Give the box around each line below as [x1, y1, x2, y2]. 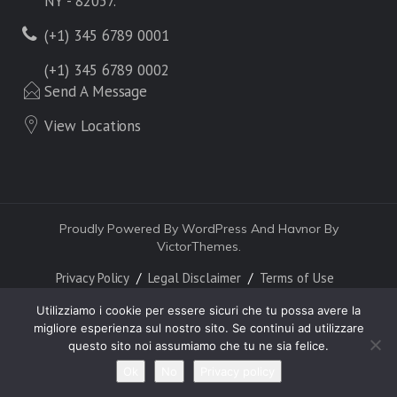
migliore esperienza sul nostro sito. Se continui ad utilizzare [33, 321, 364, 335]
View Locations [44, 116, 142, 136]
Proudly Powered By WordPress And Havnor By [58, 221, 339, 237]
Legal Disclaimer [148, 269, 241, 287]
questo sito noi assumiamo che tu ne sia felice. [68, 339, 329, 353]
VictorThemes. [156, 238, 241, 255]
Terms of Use [259, 269, 334, 287]
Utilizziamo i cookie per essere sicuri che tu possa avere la [36, 303, 361, 317]
